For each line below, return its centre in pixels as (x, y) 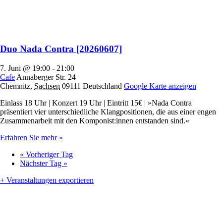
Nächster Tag (42, 163)
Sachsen (47, 86)
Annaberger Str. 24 (46, 77)
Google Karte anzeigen (160, 86)
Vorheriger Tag (48, 154)
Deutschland (102, 86)
